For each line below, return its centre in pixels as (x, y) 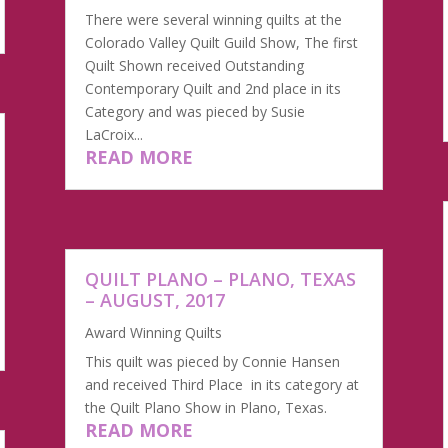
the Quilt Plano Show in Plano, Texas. (205, 407)
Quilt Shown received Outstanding (194, 65)
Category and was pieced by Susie (194, 111)
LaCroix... (113, 134)
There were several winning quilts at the (213, 19)
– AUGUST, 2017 (154, 299)
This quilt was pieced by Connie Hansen (212, 361)
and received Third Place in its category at (221, 384)
